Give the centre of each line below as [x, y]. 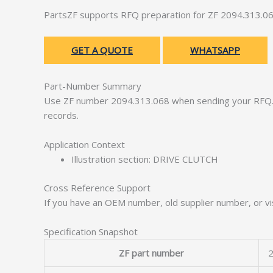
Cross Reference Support [97, 187]
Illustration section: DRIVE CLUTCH [145, 159]
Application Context [84, 144]
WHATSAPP [215, 50]
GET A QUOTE [102, 50]
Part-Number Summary [93, 86]
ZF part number [151, 253]
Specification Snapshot [91, 231]
